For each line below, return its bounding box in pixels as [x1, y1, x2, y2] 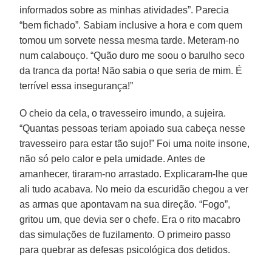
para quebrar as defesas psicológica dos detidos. [19, 244, 231, 255]
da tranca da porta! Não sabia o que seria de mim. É [19, 65, 243, 76]
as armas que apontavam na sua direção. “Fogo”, [19, 199, 231, 209]
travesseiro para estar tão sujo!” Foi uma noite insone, [19, 138, 250, 149]
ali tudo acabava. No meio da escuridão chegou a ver [19, 183, 249, 194]
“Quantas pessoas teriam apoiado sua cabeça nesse [19, 123, 246, 134]
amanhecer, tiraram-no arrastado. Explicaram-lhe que [19, 168, 248, 179]
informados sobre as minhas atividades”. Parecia [19, 4, 229, 15]
